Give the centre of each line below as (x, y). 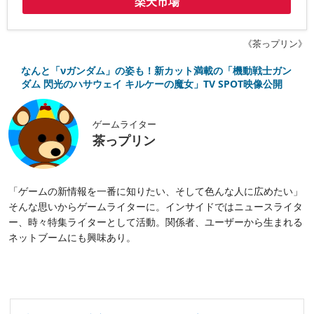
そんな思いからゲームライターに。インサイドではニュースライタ (156, 207)
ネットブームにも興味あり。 (72, 238)
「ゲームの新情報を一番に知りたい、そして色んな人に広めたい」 (156, 191)
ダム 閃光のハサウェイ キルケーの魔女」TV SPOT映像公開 (152, 83)
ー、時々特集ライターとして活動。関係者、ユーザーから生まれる (156, 222)
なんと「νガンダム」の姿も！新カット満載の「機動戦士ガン (156, 70)
